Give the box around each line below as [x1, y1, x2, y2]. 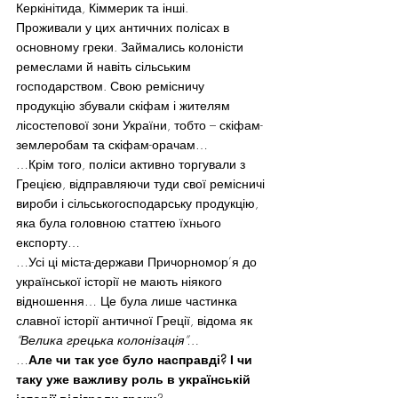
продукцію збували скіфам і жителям [16, 97, 234, 114]
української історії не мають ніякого [16, 273, 226, 290]
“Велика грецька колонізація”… [16, 331, 199, 348]
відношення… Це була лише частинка [16, 292, 241, 309]
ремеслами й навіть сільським [16, 58, 195, 75]
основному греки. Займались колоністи [16, 38, 247, 55]
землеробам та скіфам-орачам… [16, 136, 208, 153]
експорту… [16, 234, 80, 251]
